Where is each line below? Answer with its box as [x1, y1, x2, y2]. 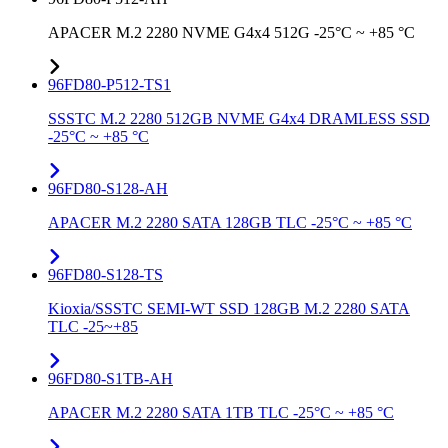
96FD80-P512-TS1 [48, 76, 171, 94]
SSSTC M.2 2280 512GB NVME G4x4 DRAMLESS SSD [48, 110, 430, 128]
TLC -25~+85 [48, 318, 138, 336]
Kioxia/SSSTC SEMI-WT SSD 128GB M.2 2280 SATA [48, 300, 410, 318]
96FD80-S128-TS [48, 266, 163, 284]
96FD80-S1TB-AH [48, 370, 173, 388]
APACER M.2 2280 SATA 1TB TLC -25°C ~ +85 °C [48, 404, 394, 422]
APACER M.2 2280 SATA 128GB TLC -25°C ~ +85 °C [48, 214, 412, 232]
